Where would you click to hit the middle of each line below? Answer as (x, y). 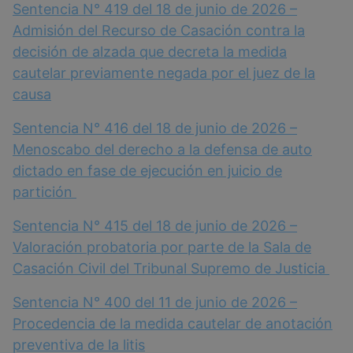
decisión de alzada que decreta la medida (150, 51)
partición (45, 191)
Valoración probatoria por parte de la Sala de (162, 247)
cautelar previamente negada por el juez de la (164, 72)
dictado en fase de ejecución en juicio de (147, 170)
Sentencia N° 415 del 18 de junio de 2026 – (155, 225)
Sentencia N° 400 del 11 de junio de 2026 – (155, 302)
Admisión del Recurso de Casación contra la (159, 30)
